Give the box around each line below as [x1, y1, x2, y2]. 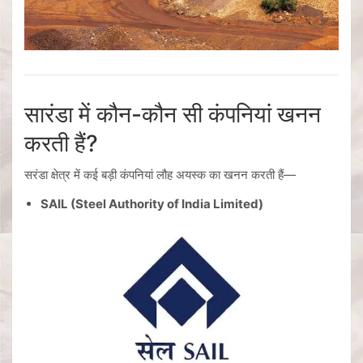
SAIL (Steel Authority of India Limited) [41, 196, 263, 212]
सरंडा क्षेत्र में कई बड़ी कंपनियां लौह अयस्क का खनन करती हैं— [24, 167, 296, 183]
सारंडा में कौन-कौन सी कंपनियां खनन [24, 100, 321, 129]
